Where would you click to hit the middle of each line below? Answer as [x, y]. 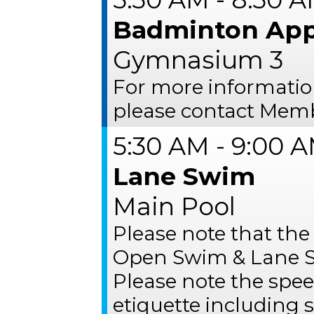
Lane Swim [184, 176]
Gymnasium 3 [198, 60]
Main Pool [175, 206]
